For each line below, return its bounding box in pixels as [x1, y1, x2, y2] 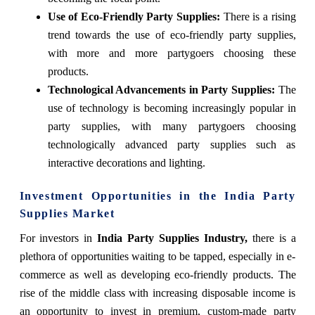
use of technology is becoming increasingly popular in [47, 101, 296, 114]
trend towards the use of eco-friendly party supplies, [47, 28, 296, 41]
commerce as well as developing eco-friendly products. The [19, 268, 296, 281]
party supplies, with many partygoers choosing [47, 120, 296, 132]
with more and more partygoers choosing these [47, 46, 296, 59]
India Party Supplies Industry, [97, 231, 247, 244]
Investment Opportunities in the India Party [19, 189, 296, 202]
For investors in [19, 231, 98, 244]
